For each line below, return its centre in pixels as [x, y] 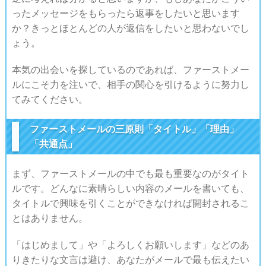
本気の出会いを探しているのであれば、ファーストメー [130, 69]
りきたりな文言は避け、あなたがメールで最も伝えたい [130, 259]
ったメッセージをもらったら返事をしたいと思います [126, 13]
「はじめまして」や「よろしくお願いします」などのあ [130, 244]
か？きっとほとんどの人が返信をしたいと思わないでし [130, 28]
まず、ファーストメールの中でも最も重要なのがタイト [130, 173]
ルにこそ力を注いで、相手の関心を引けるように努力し [130, 84]
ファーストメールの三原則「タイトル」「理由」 [134, 129]
